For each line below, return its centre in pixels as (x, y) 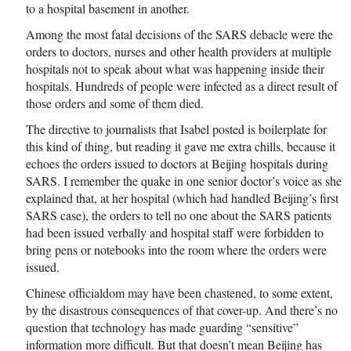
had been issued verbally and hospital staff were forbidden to (175, 232)
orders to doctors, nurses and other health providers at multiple (179, 51)
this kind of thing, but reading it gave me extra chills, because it (181, 146)
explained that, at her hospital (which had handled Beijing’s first (182, 197)
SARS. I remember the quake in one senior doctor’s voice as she (184, 180)
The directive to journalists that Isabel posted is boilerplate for (176, 128)
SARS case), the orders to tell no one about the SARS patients (179, 215)
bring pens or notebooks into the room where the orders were (176, 249)
